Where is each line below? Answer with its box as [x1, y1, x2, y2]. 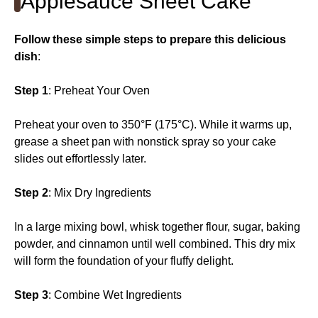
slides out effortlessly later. [14, 152, 146, 165]
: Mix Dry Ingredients [48, 186, 151, 199]
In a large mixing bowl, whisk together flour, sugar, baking [14, 220, 300, 233]
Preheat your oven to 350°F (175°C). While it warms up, [14, 118, 292, 131]
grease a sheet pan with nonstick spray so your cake [14, 135, 276, 148]
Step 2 [14, 186, 48, 199]
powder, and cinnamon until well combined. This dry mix [14, 237, 295, 250]
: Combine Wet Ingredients [48, 288, 182, 301]
